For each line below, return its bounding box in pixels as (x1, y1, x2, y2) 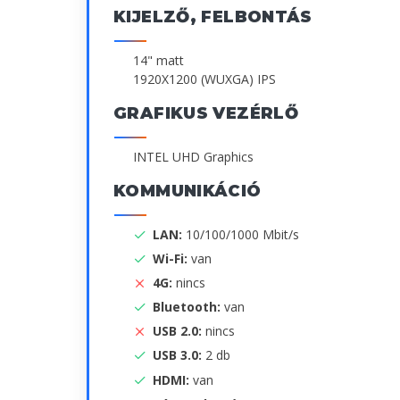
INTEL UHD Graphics (133, 147, 254, 165)
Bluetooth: (153, 298, 224, 316)
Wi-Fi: (153, 249, 191, 267)
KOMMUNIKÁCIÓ (113, 180, 262, 201)
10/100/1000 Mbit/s (186, 225, 299, 243)
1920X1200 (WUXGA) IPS (133, 70, 276, 87)
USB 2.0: (153, 322, 205, 340)
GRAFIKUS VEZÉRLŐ (113, 103, 299, 123)
